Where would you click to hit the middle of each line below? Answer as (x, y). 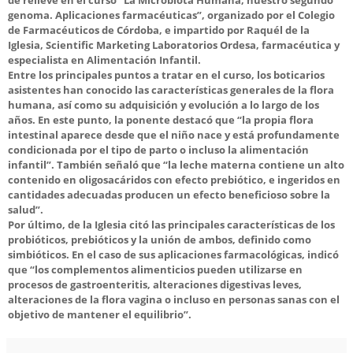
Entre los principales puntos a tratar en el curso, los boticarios (166, 74)
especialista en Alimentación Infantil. (104, 59)
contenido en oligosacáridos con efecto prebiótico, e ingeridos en (174, 179)
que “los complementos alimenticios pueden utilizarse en (155, 269)
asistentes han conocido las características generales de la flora (171, 89)
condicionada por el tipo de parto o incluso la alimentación (158, 149)
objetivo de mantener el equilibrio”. (100, 314)
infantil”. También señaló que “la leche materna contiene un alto (176, 164)
